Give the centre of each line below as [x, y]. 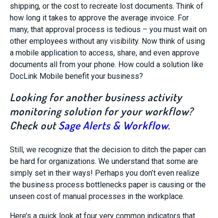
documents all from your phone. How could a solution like [107, 64]
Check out [34, 125]
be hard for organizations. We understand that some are [104, 161]
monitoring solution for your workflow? [101, 111]
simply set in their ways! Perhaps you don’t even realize [105, 173]
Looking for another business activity [96, 97]
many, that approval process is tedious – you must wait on [108, 29]
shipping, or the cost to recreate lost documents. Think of [107, 6]
